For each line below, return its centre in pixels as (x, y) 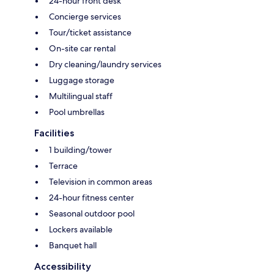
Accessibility (63, 266)
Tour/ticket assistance (90, 32)
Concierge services (85, 16)
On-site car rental (82, 48)
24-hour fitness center (91, 197)
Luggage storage (82, 80)
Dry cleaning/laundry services (105, 64)
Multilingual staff (81, 96)
